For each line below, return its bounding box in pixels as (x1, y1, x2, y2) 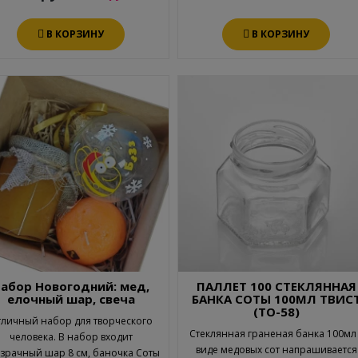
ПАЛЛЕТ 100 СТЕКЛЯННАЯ (196, 277, 356, 294)
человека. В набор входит (9, 329, 133, 344)
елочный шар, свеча (6, 290, 135, 307)
